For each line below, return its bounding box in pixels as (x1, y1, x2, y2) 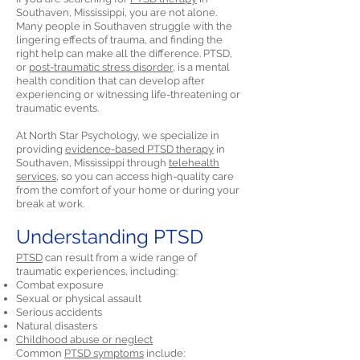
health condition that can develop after (16, 75, 205, 87)
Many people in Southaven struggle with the (16, 20, 232, 32)
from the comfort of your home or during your (16, 184, 239, 196)
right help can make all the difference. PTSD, (16, 47, 232, 59)
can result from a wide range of (43, 252, 197, 264)
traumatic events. (16, 102, 99, 114)
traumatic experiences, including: (16, 265, 178, 277)
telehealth (169, 157, 219, 169)
